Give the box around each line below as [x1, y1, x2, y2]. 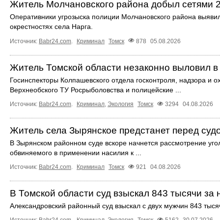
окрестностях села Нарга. [10, 23, 93, 31]
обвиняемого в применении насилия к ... [10, 148, 141, 157]
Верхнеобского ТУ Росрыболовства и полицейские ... [10, 85, 181, 94]
